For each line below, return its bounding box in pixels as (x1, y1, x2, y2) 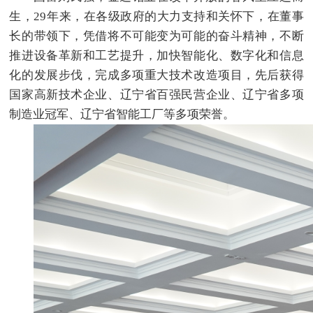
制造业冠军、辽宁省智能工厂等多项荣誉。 (9, 108, 235, 122)
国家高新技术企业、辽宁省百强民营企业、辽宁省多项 (9, 88, 304, 102)
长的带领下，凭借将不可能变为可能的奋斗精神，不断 (9, 29, 304, 43)
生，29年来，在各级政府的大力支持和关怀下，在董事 (9, 10, 304, 24)
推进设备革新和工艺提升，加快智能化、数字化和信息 (9, 49, 304, 63)
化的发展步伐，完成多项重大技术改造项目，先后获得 (9, 68, 304, 82)
